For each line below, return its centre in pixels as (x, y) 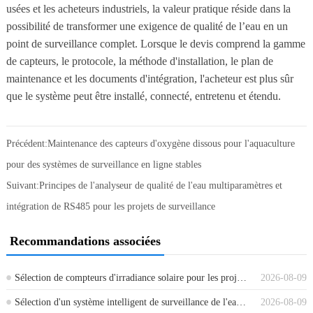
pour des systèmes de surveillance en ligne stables (103, 164)
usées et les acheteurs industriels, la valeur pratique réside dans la (148, 8)
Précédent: (27, 143)
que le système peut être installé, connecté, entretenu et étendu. (143, 96)
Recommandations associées (85, 241)
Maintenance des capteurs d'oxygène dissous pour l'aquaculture (171, 143)
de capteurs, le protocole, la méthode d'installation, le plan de (139, 61)
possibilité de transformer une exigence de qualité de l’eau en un (147, 26)
